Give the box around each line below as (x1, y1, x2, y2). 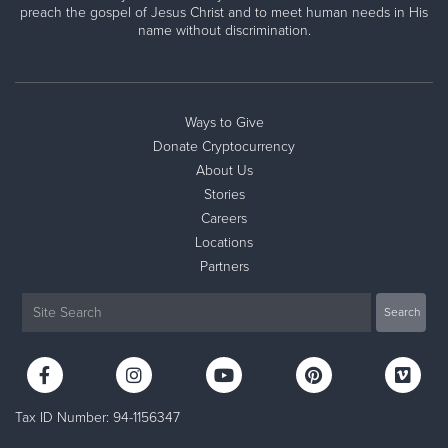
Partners (199, 258, 249, 275)
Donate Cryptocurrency (153, 138, 295, 155)
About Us (195, 162, 253, 179)
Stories (203, 186, 245, 203)
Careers (201, 210, 247, 227)
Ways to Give (184, 114, 264, 131)
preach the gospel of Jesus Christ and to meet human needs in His (20, 4, 428, 21)
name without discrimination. (137, 22, 311, 39)
